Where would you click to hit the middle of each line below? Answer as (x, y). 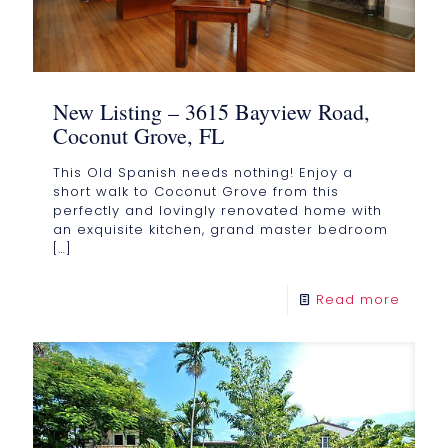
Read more (358, 299)
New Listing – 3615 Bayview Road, (211, 111)
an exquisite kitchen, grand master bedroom (220, 229)
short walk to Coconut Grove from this (196, 191)
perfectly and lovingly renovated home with (217, 210)
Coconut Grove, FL (138, 135)
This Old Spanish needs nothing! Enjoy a (203, 172)
